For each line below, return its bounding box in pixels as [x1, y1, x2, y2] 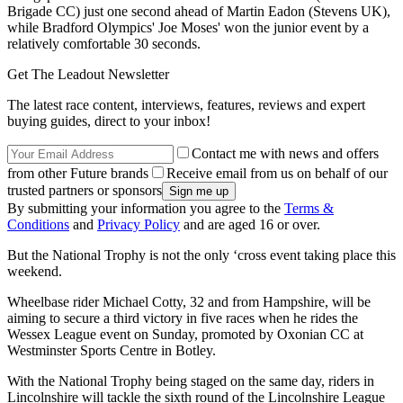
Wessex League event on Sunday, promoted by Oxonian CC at [7, 327, 363, 343]
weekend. [7, 264, 62, 280]
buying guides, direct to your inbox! [7, 113, 210, 130]
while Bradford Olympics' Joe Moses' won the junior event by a [7, 20, 369, 36]
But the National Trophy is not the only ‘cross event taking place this [7, 247, 396, 264]
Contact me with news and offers [192, 146, 379, 162]
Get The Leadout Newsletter [7, 67, 169, 83]
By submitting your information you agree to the [7, 201, 284, 217]
